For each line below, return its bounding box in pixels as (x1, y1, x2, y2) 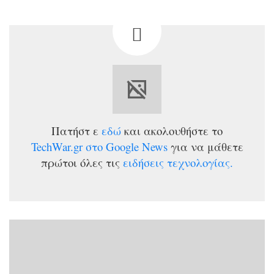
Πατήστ (51, 123, 90, 138)
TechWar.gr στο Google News (31, 139, 168, 154)
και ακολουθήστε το (124, 123, 223, 138)
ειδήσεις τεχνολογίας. (123, 155, 233, 170)
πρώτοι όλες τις (41, 155, 120, 170)
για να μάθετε (170, 139, 243, 154)
